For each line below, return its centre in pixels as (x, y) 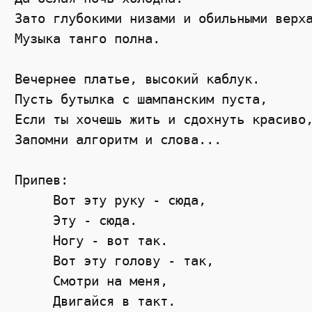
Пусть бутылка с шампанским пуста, (141, 99)
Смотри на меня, (92, 281)
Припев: (42, 180)
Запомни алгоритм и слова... (118, 139)
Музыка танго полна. (88, 38)
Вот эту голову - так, (115, 260)
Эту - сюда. (76, 220)
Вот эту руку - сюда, (111, 200)
